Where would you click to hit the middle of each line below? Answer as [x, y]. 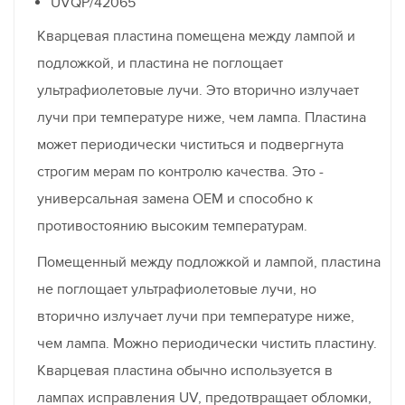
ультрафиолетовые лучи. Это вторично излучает [198, 90]
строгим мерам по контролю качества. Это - [180, 171]
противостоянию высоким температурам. [172, 226]
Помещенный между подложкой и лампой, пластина [209, 262]
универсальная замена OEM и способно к [175, 198]
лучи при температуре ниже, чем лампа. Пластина [202, 117]
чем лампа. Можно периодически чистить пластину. [207, 343]
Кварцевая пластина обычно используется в [185, 370]
